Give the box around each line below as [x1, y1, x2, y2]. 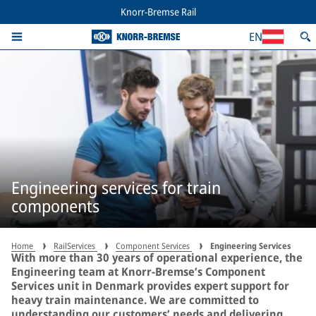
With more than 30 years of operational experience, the [11, 250, 303, 265]
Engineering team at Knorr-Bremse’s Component [11, 264, 265, 279]
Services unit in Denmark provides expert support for [11, 278, 289, 293]
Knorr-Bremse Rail [120, 5, 196, 18]
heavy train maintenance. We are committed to [11, 292, 259, 308]
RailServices [54, 240, 97, 252]
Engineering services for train [11, 175, 221, 199]
